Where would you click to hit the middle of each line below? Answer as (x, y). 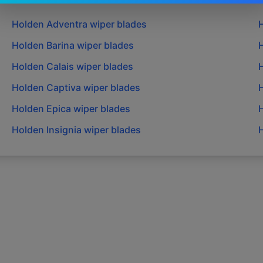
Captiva (64, 88)
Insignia (64, 130)
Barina (61, 45)
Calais (60, 67)
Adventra (67, 24)
